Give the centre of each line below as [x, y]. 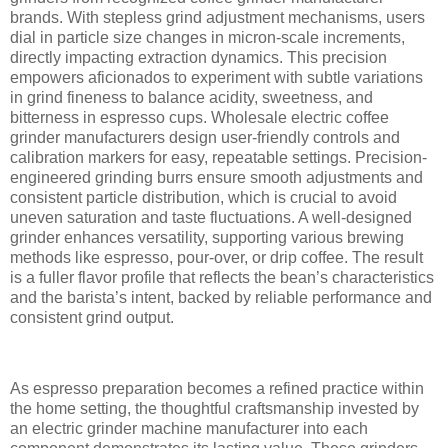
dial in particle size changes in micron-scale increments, [207, 37]
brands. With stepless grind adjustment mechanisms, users [217, 17]
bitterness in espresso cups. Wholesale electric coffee [199, 117]
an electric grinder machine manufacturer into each [189, 429]
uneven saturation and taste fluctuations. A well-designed [211, 217]
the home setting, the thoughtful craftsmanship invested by [214, 409]
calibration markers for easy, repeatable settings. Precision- [218, 157]
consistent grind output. [92, 317]
